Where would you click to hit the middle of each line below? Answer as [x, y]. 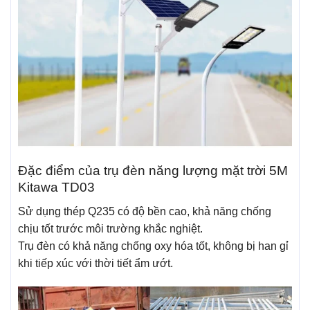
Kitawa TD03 [56, 188]
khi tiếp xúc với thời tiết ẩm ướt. [95, 263]
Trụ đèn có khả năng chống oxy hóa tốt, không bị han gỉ [153, 246]
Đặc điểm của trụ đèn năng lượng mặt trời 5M [153, 171]
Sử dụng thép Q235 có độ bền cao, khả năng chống [145, 211]
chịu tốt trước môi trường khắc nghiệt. [110, 228]
